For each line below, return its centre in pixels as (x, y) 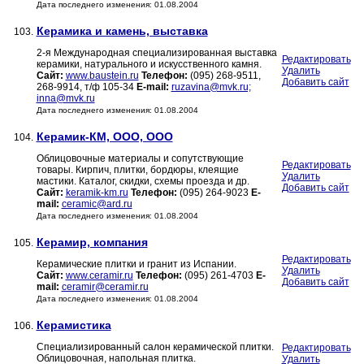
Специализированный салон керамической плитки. (155, 347)
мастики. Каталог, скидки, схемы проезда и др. (143, 182)
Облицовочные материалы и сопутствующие (140, 159)
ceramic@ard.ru (97, 204)
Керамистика (74, 325)
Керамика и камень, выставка (122, 31)
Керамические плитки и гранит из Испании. (136, 264)
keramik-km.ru (97, 193)
